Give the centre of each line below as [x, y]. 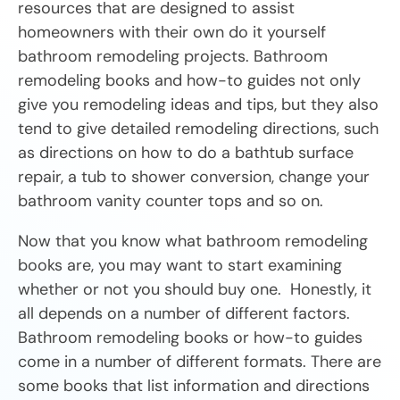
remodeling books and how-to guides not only [189, 81]
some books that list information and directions [194, 386]
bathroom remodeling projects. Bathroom [173, 57]
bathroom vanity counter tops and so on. [171, 201]
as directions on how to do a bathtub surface [186, 153]
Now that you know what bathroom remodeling [193, 242]
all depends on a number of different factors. [184, 314]
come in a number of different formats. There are [200, 362]
